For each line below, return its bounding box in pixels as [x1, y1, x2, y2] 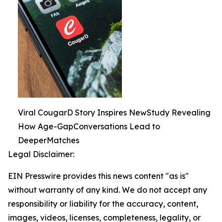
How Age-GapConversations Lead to [18, 121, 160, 132]
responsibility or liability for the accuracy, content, [8, 199, 198, 209]
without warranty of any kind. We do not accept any [8, 185, 207, 195]
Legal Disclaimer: [8, 149, 74, 160]
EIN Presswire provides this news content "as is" [8, 171, 189, 181]
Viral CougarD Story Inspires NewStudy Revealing [18, 108, 211, 118]
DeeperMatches [18, 135, 79, 146]
